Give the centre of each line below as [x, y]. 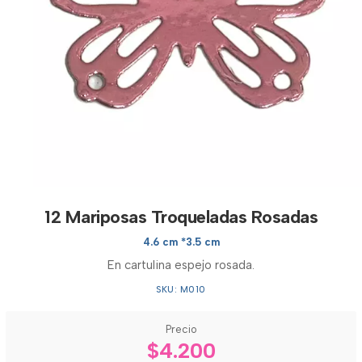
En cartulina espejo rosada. [181, 265]
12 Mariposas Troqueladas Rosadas [181, 217]
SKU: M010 [181, 290]
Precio [181, 329]
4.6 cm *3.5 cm [181, 242]
